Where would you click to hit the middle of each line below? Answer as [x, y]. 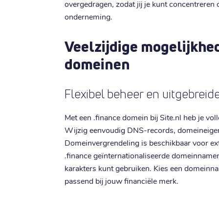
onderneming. [88, 16]
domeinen [97, 64]
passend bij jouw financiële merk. [121, 181]
